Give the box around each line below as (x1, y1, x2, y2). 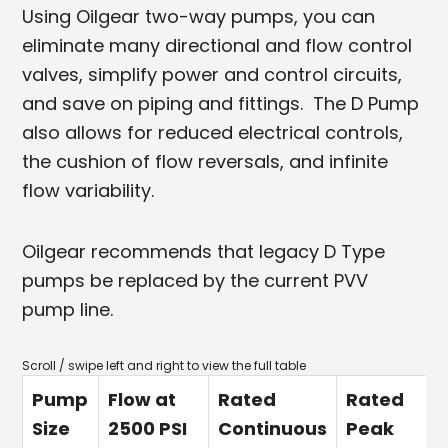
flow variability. (22, 177, 155, 203)
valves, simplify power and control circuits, (22, 61, 403, 87)
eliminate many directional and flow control (22, 32, 413, 58)
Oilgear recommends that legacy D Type (22, 238, 386, 264)
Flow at (108, 386, 177, 412)
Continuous (218, 415, 328, 441)
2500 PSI (108, 415, 188, 441)
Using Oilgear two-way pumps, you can (22, 3, 376, 29)
